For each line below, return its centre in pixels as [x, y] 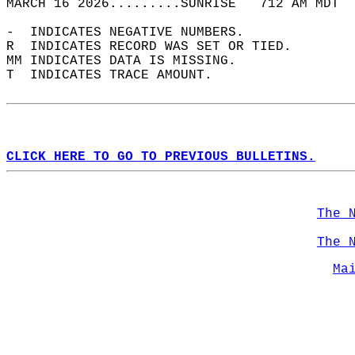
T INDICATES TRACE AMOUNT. [117, 75]
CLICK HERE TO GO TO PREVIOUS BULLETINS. [161, 157]
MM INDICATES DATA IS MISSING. [129, 61]
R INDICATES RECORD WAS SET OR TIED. [157, 47]
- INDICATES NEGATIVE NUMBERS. [133, 32]
